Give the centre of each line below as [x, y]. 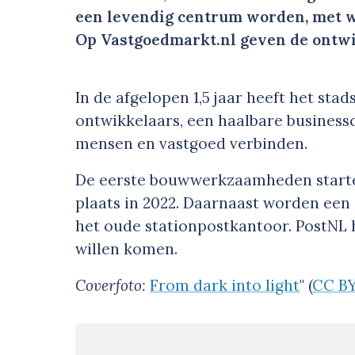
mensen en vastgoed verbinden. [194, 144]
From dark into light [225, 286]
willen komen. [129, 249]
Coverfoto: [113, 286]
